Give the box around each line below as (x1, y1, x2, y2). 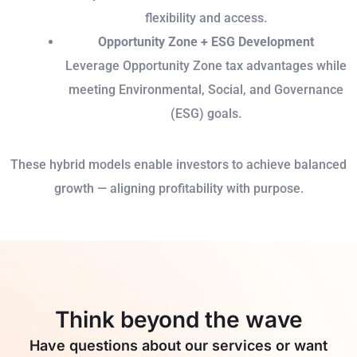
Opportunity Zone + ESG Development (97, 34, 314, 50)
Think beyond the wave (54, 306, 303, 334)
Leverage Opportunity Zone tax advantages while (65, 58, 347, 74)
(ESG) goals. (170, 106, 241, 122)
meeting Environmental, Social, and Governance (68, 82, 343, 98)
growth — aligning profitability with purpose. (53, 181, 304, 197)
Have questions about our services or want (29, 337, 328, 355)
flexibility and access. (144, 10, 267, 26)
